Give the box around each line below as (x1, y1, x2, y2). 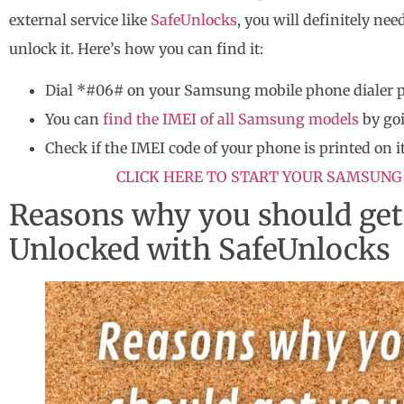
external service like (9, 10, 151, 29)
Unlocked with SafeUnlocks (9, 231, 390, 268)
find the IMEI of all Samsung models (103, 109, 359, 128)
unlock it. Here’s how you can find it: (9, 39, 263, 58)
